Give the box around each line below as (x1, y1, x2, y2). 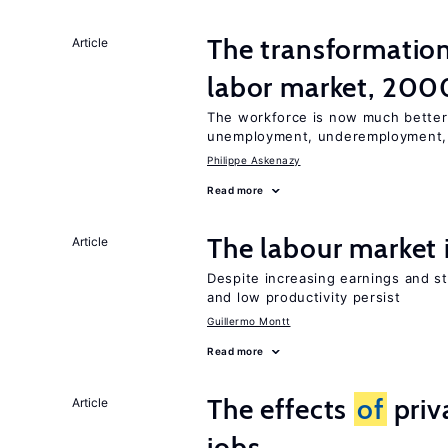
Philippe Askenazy (207, 154, 301, 166)
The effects (207, 392, 355, 426)
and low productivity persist (207, 289, 401, 305)
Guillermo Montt (207, 315, 291, 327)
